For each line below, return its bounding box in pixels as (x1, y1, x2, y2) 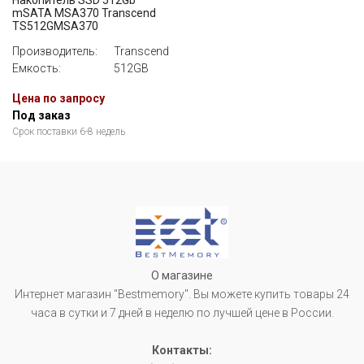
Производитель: (12, 45, 97, 58)
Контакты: (152, 344, 212, 357)
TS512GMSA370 (12, 19, 98, 33)
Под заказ (12, 109, 71, 123)
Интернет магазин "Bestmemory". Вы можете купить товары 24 (15, 288, 349, 301)
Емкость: (12, 62, 61, 76)
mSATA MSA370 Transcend (12, 6, 156, 20)
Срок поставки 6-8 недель (12, 126, 125, 138)
